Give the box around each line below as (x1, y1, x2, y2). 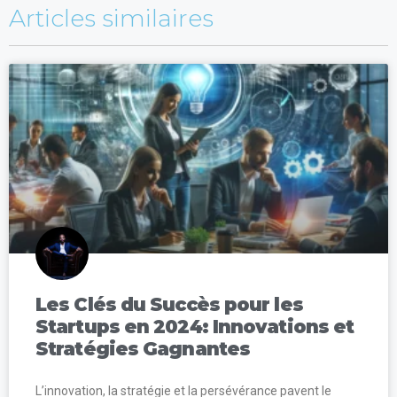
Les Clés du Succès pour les (35, 292, 303, 315)
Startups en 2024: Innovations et (35, 315, 354, 338)
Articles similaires (9, 3, 214, 33)
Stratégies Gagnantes (35, 337, 251, 360)
